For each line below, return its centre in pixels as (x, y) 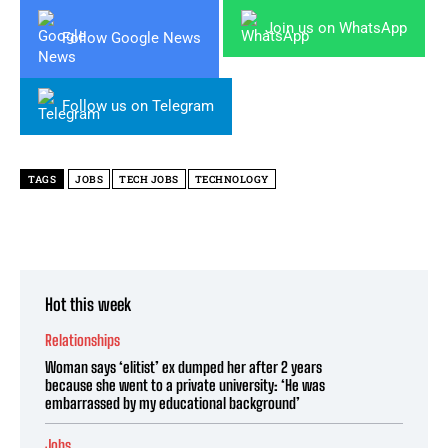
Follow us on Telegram (138, 105)
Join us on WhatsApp (336, 27)
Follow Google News (131, 38)
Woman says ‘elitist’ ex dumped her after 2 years (183, 366)
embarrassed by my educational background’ (172, 402)
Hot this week (88, 304)
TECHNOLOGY (231, 179)
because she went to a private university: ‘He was (185, 384)
